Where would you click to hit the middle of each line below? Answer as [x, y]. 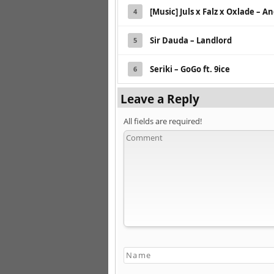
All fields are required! [163, 121]
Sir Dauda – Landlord [191, 40]
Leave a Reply [160, 98]
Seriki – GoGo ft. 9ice [190, 69]
